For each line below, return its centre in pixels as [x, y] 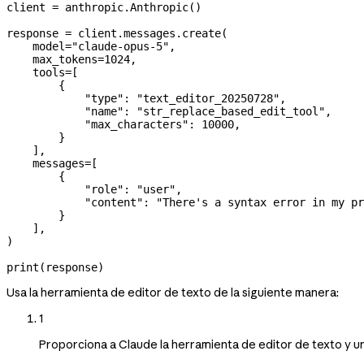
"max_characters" [97, 124]
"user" [156, 189]
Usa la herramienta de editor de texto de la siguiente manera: [173, 292]
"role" [65, 189]
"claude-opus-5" [120, 46]
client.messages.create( [149, 33]
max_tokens [52, 59]
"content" [75, 202]
